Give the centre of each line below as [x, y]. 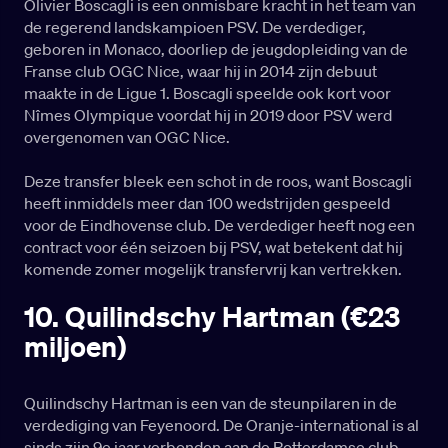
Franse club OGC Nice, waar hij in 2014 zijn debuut [200, 71]
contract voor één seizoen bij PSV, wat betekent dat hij [213, 247]
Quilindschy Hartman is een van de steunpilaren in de [210, 403]
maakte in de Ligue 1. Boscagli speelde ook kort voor [207, 93]
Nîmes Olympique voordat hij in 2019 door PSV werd [208, 115]
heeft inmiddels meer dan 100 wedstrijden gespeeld [207, 203]
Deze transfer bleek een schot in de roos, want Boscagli [218, 181]
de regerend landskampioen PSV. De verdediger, [195, 27]
